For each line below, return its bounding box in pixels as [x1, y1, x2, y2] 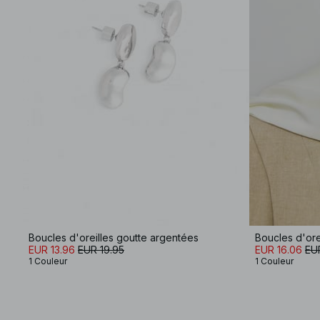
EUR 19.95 [78, 243, 124, 256]
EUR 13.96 [29, 243, 75, 256]
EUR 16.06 [255, 243, 302, 256]
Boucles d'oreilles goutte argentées [29, 231, 199, 244]
